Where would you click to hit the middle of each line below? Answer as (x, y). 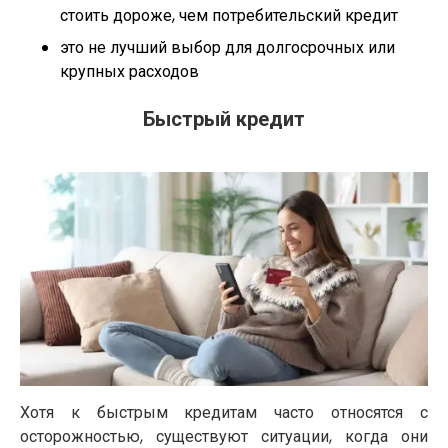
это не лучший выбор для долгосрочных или (227, 48)
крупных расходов (129, 72)
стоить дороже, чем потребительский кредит (229, 16)
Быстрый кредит (224, 119)
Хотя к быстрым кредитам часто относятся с (224, 412)
